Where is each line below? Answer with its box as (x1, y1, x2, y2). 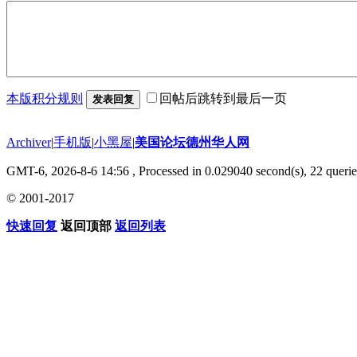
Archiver (6, 135, 51, 149)
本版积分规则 (6, 91, 83, 105)
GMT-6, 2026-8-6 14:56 (6, 163, 129, 178)
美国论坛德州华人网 (135, 135, 249, 149)
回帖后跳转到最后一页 (159, 91, 287, 105)
